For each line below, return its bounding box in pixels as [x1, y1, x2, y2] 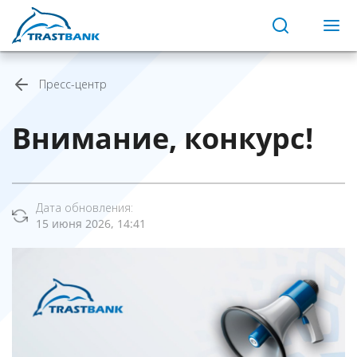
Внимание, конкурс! [12, 119, 313, 158]
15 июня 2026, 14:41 [36, 216, 146, 231]
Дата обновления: [36, 200, 133, 215]
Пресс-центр [39, 76, 107, 92]
